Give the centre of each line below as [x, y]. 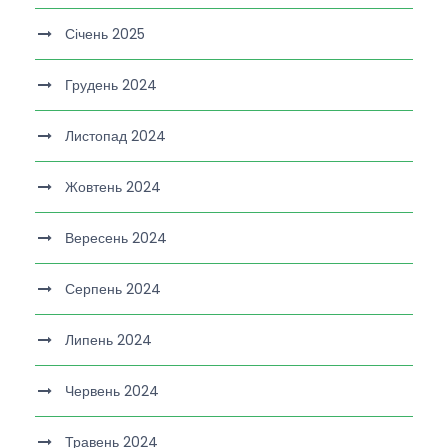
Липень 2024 [108, 340]
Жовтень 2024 [113, 187]
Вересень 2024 [116, 238]
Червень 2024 [112, 391]
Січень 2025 [105, 34]
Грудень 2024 [111, 85]
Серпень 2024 [113, 289]
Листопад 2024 [115, 136]
